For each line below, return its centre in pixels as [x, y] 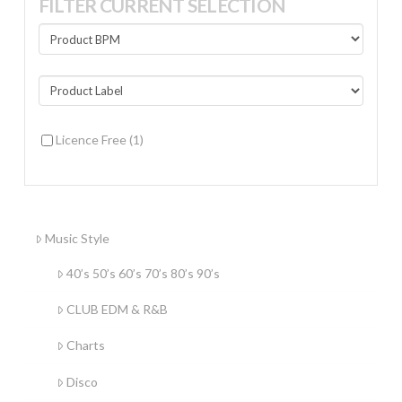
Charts [85, 345]
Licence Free [92, 140]
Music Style [77, 238]
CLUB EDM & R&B [117, 310]
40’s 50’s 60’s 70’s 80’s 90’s [143, 274]
